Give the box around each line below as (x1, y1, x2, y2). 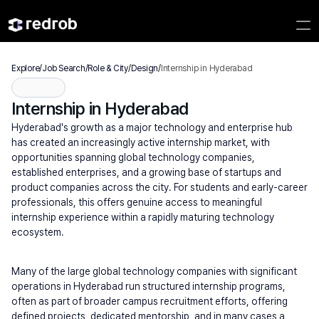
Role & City (88, 63, 128, 73)
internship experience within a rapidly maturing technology (11, 211, 274, 223)
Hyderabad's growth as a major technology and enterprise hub (11, 122, 293, 133)
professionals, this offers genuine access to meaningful (11, 197, 262, 208)
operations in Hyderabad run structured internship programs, (11, 281, 286, 292)
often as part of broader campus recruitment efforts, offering (11, 296, 288, 307)
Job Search (42, 63, 85, 73)
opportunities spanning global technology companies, (11, 152, 255, 163)
